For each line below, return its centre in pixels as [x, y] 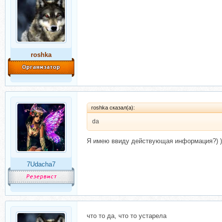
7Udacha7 [41, 164]
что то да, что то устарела [127, 216]
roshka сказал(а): [113, 108]
